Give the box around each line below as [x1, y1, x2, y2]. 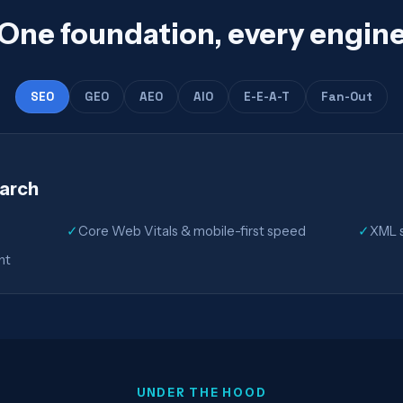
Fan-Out [321, 88, 372, 104]
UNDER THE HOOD [136, 385, 267, 399]
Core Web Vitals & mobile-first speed [78, 222, 307, 239]
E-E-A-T [244, 88, 291, 104]
